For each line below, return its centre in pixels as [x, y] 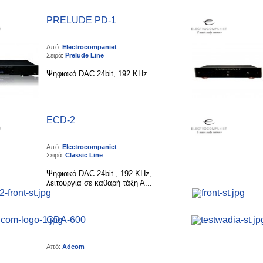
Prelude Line [85, 55]
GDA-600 [66, 220]
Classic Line [84, 155]
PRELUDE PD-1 [81, 20]
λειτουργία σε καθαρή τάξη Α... [99, 183]
